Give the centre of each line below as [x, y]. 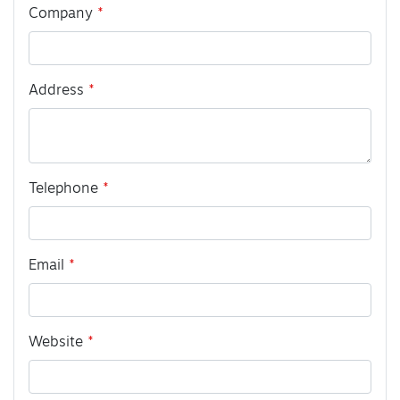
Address [56, 91]
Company [61, 14]
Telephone [63, 189]
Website [56, 342]
